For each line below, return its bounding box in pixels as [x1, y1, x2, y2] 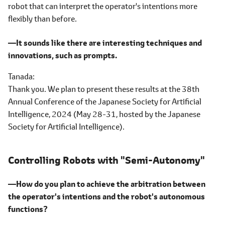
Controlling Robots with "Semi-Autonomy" [8, 153, 205, 167]
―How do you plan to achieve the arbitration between [8, 178, 205, 189]
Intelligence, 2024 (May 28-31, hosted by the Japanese [8, 108, 200, 119]
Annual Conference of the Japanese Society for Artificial [8, 95, 201, 106]
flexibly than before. [8, 13, 77, 24]
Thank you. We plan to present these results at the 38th [8, 83, 199, 94]
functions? [8, 203, 48, 214]
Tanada [8, 70, 33, 81]
